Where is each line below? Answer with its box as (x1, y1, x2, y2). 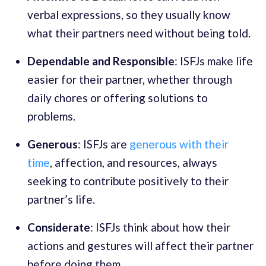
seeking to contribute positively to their (27, 173, 229, 188)
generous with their (129, 137, 229, 151)
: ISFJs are (78, 137, 129, 151)
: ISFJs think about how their (90, 220, 230, 234)
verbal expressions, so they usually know (27, 7, 230, 21)
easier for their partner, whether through (27, 72, 232, 86)
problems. (27, 109, 75, 123)
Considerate (27, 220, 90, 234)
